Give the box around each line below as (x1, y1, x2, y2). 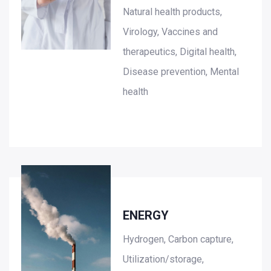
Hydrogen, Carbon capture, (123, 233, 234, 246)
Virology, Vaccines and (123, 26, 218, 38)
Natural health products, (123, 6, 223, 18)
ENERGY (123, 208, 169, 223)
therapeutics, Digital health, (123, 46, 237, 58)
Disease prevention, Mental (123, 66, 240, 78)
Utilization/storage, (123, 253, 204, 266)
